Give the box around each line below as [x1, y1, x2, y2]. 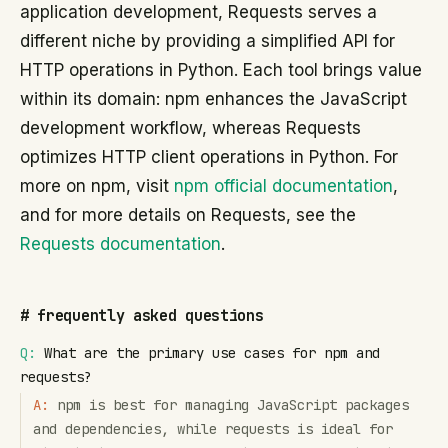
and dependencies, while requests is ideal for [33, 420, 393, 438]
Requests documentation [20, 234, 221, 254]
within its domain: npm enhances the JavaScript [20, 89, 407, 109]
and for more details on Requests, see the [20, 205, 356, 225]
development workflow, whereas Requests [20, 118, 361, 138]
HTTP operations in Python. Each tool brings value [20, 60, 422, 80]
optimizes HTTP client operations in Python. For [20, 147, 398, 167]
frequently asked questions [37, 305, 264, 326]
